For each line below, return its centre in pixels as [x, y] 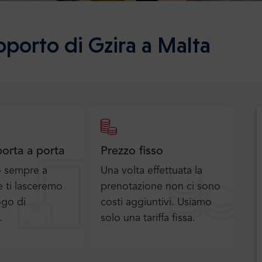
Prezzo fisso [132, 151]
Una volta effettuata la [152, 171]
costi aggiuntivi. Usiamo [156, 202]
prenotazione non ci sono [161, 187]
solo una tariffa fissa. [148, 218]
